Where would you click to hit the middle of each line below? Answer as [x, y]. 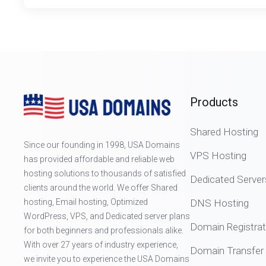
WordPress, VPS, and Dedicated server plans [107, 216]
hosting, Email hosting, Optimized [86, 202]
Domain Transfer [227, 251]
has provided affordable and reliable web [99, 159]
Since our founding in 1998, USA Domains [102, 145]
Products [214, 102]
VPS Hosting [218, 156]
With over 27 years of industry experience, [101, 245]
